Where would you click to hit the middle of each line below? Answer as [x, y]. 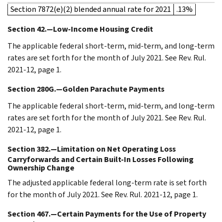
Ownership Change [41, 167]
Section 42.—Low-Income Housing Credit [80, 29]
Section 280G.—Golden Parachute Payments [86, 89]
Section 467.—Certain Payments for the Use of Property [107, 214]
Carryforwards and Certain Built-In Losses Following [101, 159]
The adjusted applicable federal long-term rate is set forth [107, 182]
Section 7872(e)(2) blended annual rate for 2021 [91, 9]
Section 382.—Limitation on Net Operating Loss [92, 149]
